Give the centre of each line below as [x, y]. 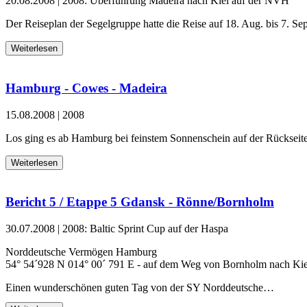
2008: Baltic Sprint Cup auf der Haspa [145, 228]
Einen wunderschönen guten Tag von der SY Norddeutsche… [140, 287]
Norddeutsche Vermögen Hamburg [81, 251]
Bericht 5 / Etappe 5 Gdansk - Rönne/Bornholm [140, 202]
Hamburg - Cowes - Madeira [86, 88]
